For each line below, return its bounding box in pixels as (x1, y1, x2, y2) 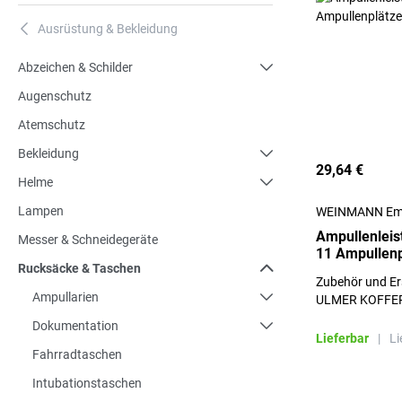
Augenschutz (18, 89, 92, 103)
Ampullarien (32, 290, 99, 304)
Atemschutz (18, 118, 85, 132)
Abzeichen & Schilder (18, 60, 133, 74)
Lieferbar (316, 331, 369, 345)
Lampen (18, 204, 64, 218)
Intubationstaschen (32, 376, 142, 390)
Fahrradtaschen (32, 347, 122, 362)
